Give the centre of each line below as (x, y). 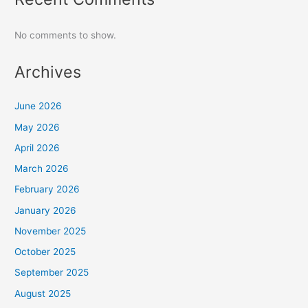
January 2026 (46, 210)
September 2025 (52, 273)
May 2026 (37, 127)
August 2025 (43, 293)
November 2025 (51, 231)
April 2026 (37, 147)
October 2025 (45, 252)
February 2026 (47, 189)
